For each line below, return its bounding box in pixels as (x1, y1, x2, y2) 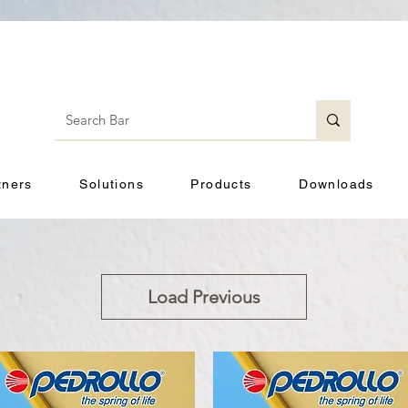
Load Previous (147, 286, 260, 309)
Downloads (299, 177, 374, 192)
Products (190, 177, 252, 192)
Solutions (79, 177, 144, 192)
